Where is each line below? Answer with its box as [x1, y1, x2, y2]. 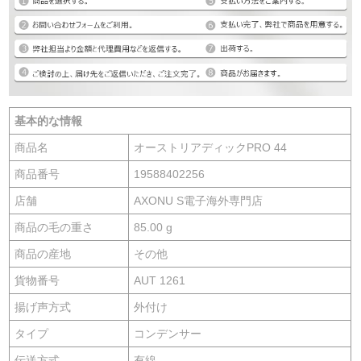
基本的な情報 [15, 114, 83, 127]
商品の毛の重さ [15, 220, 94, 234]
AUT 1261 [134, 273, 186, 287]
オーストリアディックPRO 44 [134, 140, 288, 154]
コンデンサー [134, 326, 202, 340]
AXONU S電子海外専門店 [134, 193, 263, 207]
